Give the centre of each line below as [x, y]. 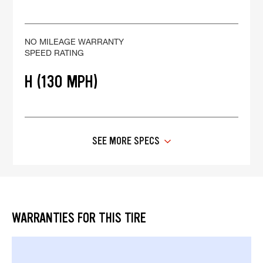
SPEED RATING [55, 53]
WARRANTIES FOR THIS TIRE [79, 218]
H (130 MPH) [62, 82]
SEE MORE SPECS [126, 141]
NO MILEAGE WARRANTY [75, 42]
